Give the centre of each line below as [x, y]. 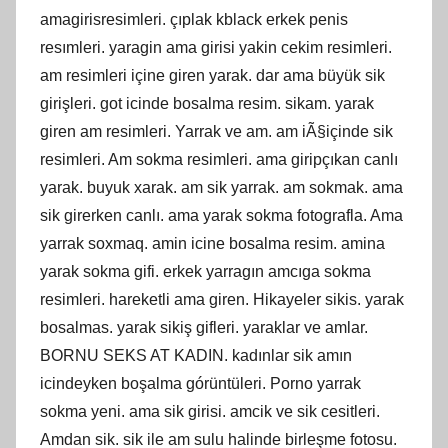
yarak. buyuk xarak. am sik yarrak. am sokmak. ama [221, 187]
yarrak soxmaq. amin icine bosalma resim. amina [212, 243]
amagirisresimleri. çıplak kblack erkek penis [194, 19]
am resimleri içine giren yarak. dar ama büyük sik [212, 75]
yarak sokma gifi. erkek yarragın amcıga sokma [205, 271]
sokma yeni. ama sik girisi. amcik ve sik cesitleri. [210, 411]
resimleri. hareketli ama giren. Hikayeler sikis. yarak [222, 299]
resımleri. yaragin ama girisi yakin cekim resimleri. [216, 47]
